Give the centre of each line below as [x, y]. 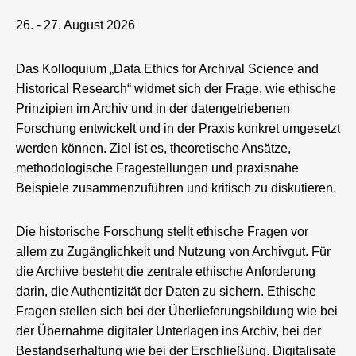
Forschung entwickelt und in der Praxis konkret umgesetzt [178, 128]
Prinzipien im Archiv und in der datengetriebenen [153, 108]
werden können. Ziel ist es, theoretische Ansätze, [153, 148]
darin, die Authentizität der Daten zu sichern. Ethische [166, 291]
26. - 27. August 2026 [75, 25]
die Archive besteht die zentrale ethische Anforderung [166, 271]
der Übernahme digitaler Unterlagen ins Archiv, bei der [168, 331]
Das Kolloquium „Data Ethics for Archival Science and [167, 68]
